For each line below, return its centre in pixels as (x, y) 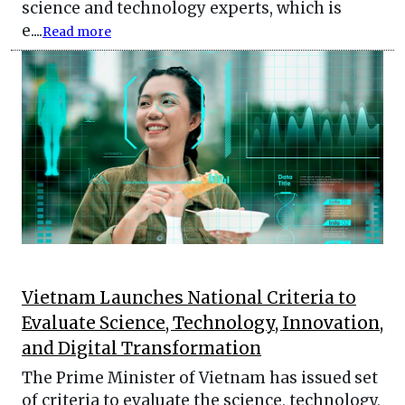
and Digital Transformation (141, 348)
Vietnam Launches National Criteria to (189, 297)
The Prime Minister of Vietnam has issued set (200, 377)
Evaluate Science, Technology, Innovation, (202, 323)
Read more (77, 33)
